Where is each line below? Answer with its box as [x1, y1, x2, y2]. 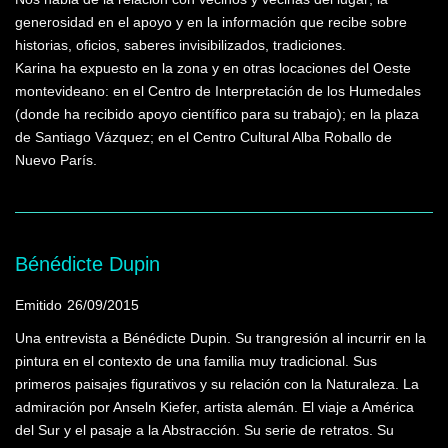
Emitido [15, 297, 62, 313]
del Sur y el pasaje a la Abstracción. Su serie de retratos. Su [15, 422, 394, 438]
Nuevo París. [15, 152, 97, 168]
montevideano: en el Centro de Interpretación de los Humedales [15, 83, 421, 99]
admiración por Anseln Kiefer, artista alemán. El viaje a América [15, 399, 414, 415]
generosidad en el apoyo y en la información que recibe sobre [15, 14, 407, 30]
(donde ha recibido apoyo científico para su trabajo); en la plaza [15, 106, 419, 122]
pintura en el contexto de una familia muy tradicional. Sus [15, 353, 377, 369]
